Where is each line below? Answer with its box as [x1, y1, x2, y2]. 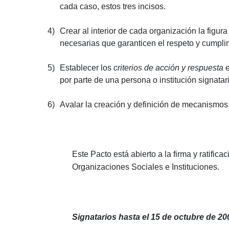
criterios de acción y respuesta [113, 63, 223, 72]
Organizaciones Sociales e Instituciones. [72, 162, 219, 171]
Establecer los [60, 63, 113, 72]
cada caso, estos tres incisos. [60, 2, 166, 11]
